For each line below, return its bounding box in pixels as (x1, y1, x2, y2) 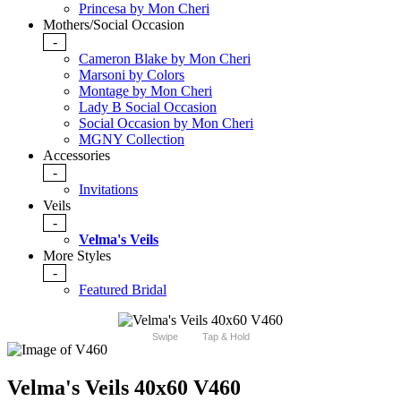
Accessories (43, 148, 110, 164)
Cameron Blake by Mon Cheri (79, 51, 251, 67)
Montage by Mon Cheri (79, 83, 212, 99)
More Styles (43, 248, 111, 264)
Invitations (79, 182, 138, 198)
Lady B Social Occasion (79, 99, 217, 115)
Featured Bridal (79, 282, 166, 298)
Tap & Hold (201, 331, 250, 343)
